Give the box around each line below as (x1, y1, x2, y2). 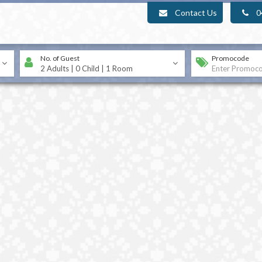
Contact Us (175, 8, 217, 18)
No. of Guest (40, 54, 80, 63)
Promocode (211, 54, 249, 63)
